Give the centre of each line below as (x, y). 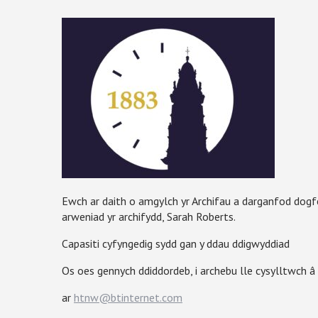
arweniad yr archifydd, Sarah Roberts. (149, 216)
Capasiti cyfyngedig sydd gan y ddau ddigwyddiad (176, 243)
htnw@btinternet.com (128, 297)
